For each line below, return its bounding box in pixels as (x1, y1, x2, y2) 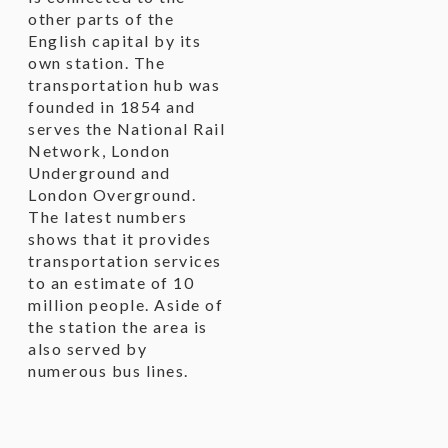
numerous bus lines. (28, 361, 189, 380)
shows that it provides (28, 229, 211, 248)
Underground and (28, 163, 171, 182)
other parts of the (28, 9, 174, 28)
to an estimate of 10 (28, 273, 194, 292)
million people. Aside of (28, 295, 223, 314)
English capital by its (28, 31, 201, 50)
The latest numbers (28, 207, 187, 226)
